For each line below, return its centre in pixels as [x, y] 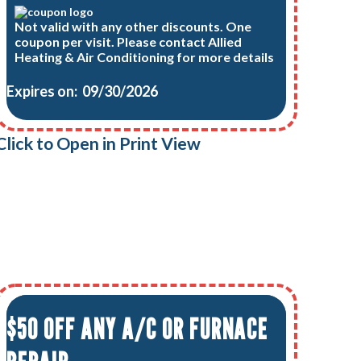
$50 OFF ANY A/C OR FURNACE [137, 328]
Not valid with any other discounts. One [133, 27]
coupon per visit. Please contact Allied [129, 42]
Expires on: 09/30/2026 [82, 91]
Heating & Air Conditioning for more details [145, 57]
